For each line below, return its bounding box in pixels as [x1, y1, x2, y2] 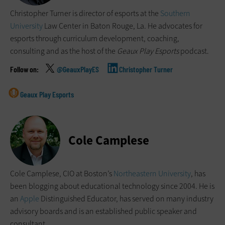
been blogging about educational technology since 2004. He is [10, 181, 214, 192]
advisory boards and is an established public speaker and [10, 206, 197, 217]
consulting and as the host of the [10, 46, 117, 57]
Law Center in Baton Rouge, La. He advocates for [43, 21, 202, 32]
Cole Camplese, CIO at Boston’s [10, 168, 114, 179]
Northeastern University [114, 168, 191, 179]
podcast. [179, 46, 209, 57]
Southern [160, 8, 190, 19]
